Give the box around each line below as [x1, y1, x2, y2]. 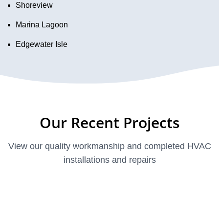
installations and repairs [63, 154, 156, 165]
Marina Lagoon [16, 20, 68, 29]
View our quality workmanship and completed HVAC [8, 141, 211, 151]
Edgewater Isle [16, 40, 67, 48]
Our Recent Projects [39, 112, 180, 132]
